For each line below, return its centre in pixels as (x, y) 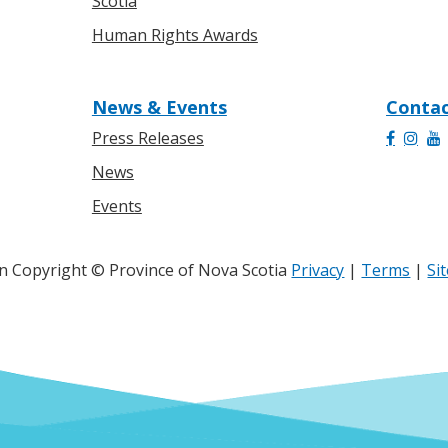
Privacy (318, 270)
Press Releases (147, 138)
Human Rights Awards (174, 35)
